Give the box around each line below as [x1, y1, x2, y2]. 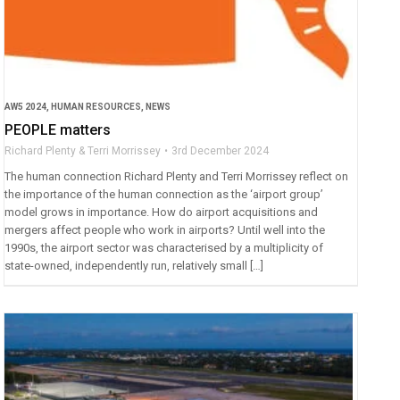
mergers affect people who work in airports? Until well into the [4, 222, 326, 237]
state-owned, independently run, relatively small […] [4, 258, 264, 272]
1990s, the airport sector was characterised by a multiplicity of [4, 240, 324, 254]
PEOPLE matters [4, 121, 112, 138]
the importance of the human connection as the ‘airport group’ [4, 187, 324, 201]
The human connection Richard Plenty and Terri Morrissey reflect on [4, 169, 349, 183]
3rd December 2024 [171, 144, 270, 157]
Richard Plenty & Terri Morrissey [4, 144, 162, 157]
